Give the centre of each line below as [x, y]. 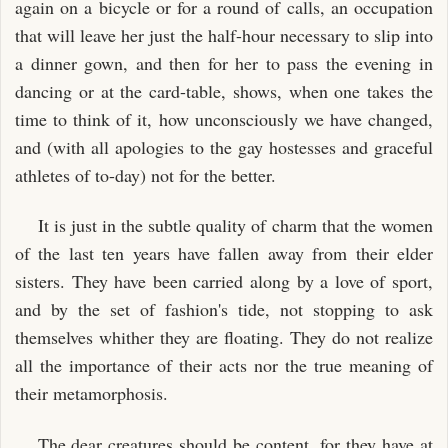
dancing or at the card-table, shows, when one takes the [224, 90]
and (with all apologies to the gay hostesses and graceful [224, 146]
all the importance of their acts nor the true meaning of [224, 365]
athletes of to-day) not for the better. [145, 174]
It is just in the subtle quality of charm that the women [235, 225]
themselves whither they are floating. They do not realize [224, 337]
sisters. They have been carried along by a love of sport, [224, 281]
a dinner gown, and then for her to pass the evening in [224, 62]
